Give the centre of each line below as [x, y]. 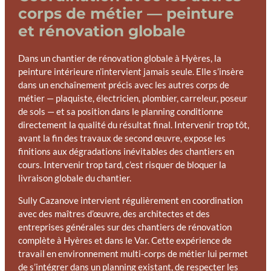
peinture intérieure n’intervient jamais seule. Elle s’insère [131, 72]
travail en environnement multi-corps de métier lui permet [133, 253]
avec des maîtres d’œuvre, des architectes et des [114, 214]
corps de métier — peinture [126, 13]
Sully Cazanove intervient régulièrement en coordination [130, 200]
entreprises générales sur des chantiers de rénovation [125, 227]
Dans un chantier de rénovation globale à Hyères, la [119, 59]
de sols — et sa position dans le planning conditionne [120, 112]
